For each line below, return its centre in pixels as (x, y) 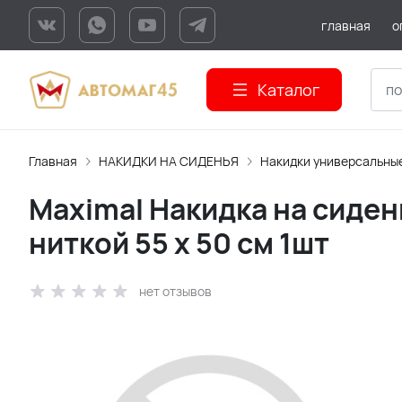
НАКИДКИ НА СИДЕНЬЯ (169, 161)
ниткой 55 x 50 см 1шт (179, 243)
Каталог (288, 90)
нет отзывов (175, 291)
